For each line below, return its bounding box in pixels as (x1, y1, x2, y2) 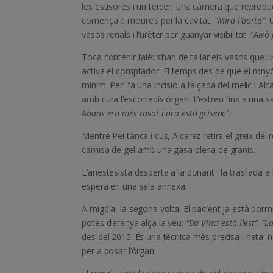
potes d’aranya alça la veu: (82, 217, 186, 229)
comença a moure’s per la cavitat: (82, 15, 214, 27)
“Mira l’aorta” (214, 15, 266, 27)
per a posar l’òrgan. (82, 245, 156, 257)
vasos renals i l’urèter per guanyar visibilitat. (82, 29, 250, 41)
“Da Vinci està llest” (185, 217, 258, 229)
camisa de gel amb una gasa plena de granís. (82, 144, 255, 156)
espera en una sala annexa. (82, 180, 187, 193)
